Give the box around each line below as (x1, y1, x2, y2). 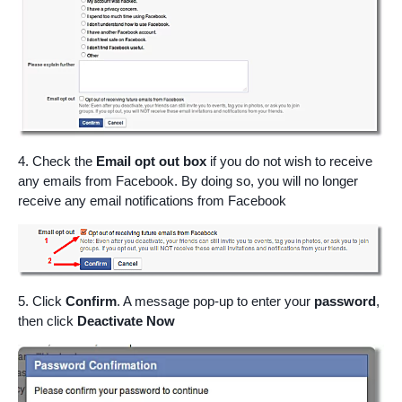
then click (18, 313, 77, 329)
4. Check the (18, 153, 96, 170)
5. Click (18, 293, 66, 310)
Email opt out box (96, 153, 206, 170)
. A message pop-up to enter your (117, 293, 314, 310)
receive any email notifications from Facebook (18, 193, 286, 209)
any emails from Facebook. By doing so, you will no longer (18, 173, 358, 189)
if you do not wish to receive (206, 153, 372, 170)
